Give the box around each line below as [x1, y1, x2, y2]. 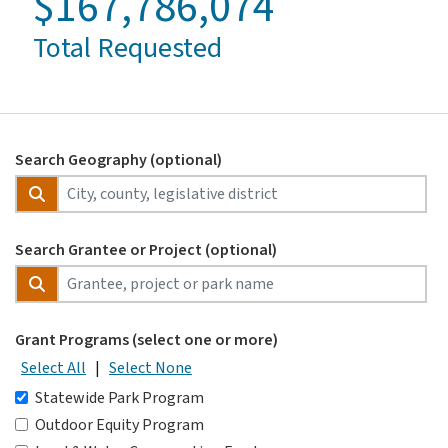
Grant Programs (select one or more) [15, 329, 278, 352]
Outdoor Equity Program [35, 414, 204, 437]
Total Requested [33, 28, 222, 69]
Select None [109, 357, 192, 380]
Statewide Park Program [35, 387, 204, 410]
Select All [21, 357, 86, 380]
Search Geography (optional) [15, 149, 222, 172]
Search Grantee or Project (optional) [15, 239, 277, 262]
